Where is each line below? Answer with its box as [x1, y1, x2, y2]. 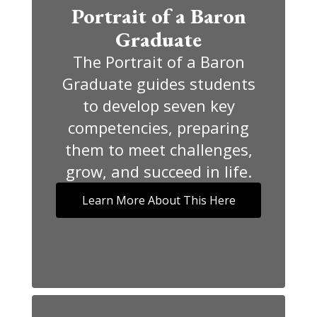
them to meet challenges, [64, 139, 253, 160]
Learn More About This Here [81, 192, 236, 208]
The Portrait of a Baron [72, 51, 245, 72]
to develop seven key [82, 95, 235, 116]
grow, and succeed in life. [65, 161, 252, 182]
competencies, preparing [68, 117, 249, 138]
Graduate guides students [62, 73, 255, 94]
